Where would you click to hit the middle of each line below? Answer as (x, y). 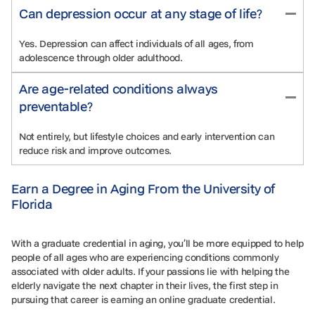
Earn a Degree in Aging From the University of (143, 188)
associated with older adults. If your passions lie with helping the (150, 271)
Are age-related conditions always (118, 88)
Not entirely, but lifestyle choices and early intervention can (147, 136)
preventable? (59, 106)
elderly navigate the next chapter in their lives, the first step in (145, 285)
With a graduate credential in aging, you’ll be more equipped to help (157, 243)
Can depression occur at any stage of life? (144, 13)
